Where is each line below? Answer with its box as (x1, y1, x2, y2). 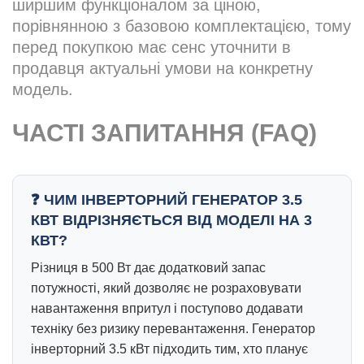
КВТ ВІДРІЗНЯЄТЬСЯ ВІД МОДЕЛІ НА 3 (31, 212, 312, 229)
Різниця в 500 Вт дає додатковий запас (31, 261, 266, 275)
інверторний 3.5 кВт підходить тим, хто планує (31, 342, 308, 357)
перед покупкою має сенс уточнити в (12, 38, 291, 57)
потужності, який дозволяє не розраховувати (31, 281, 301, 296)
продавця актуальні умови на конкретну (12, 59, 313, 78)
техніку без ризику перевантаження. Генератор (31, 322, 315, 336)
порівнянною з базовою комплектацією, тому (12, 17, 351, 36)
